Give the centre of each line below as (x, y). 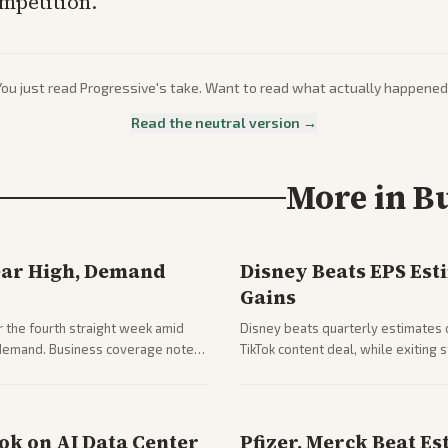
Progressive (117, 87)
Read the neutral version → (224, 122)
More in (349, 198)
